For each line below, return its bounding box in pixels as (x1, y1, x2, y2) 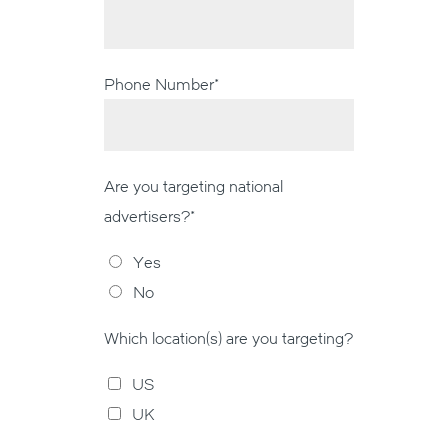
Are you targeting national (104, 175, 283, 196)
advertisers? (104, 205, 190, 226)
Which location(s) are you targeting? (104, 327, 353, 348)
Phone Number (104, 73, 214, 94)
